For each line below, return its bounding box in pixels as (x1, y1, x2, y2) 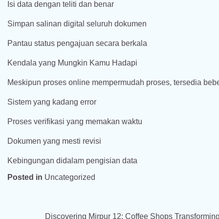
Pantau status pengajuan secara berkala (7, 39, 147, 47)
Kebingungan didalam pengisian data (7, 156, 137, 165)
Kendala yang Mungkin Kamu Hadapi (7, 59, 137, 67)
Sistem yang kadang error (7, 98, 96, 106)
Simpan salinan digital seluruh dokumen (7, 20, 147, 28)
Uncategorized (44, 173, 95, 181)
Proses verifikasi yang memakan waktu (7, 117, 142, 126)
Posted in (7, 173, 44, 181)
